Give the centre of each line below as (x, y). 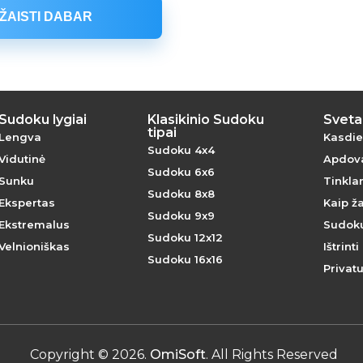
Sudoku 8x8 (181, 194)
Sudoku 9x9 (181, 216)
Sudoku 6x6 (181, 172)
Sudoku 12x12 (185, 237)
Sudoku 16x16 (185, 259)
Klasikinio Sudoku (206, 120)
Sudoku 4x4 (181, 150)
